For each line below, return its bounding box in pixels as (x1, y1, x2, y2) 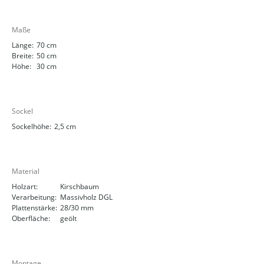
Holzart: (12, 181, 38, 192)
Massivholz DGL (60, 192, 113, 202)
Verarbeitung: (12, 192, 57, 202)
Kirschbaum (60, 181, 99, 192)
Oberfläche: (12, 213, 50, 223)
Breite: (12, 51, 34, 61)
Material (12, 166, 39, 176)
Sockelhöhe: (12, 121, 51, 131)
